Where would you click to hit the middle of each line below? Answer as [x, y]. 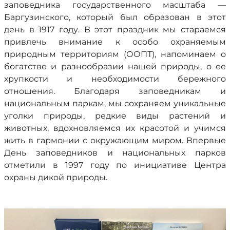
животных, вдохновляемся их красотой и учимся [115, 128]
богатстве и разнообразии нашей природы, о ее [115, 66]
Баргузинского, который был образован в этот [115, 17]
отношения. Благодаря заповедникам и [115, 91]
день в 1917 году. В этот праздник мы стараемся [115, 30]
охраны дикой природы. [56, 177]
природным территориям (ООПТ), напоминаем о [115, 54]
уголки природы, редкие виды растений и [115, 116]
